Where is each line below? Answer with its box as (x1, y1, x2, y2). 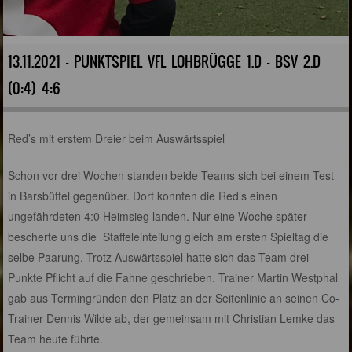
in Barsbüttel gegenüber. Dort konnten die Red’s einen (8, 187, 278, 203)
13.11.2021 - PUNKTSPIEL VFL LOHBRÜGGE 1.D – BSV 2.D (8, 50, 321, 72)
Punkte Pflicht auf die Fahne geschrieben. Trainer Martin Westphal (8, 269, 339, 285)
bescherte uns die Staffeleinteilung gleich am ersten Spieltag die (8, 228, 329, 244)
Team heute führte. (8, 330, 104, 346)
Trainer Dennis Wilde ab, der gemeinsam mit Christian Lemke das (8, 310, 335, 326)
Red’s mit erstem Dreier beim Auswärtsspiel (8, 130, 225, 146)
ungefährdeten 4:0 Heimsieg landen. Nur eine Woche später (8, 207, 308, 224)
